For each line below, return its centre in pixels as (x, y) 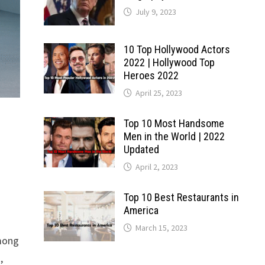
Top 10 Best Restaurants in (181, 197)
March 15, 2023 (161, 228)
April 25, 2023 (159, 93)
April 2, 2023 (156, 167)
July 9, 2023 (156, 12)
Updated (141, 149)
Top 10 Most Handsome (174, 123)
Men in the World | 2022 (174, 136)
